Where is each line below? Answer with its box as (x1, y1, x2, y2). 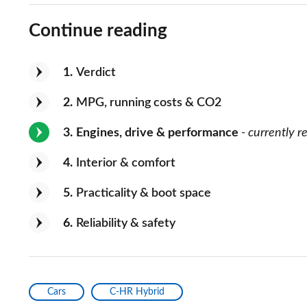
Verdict (76, 66, 116, 79)
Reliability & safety (76, 217, 175, 230)
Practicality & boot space (76, 187, 211, 200)
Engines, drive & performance (76, 127, 238, 140)
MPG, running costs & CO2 (76, 97, 221, 110)
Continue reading (29, 22, 167, 40)
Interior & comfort (76, 157, 175, 170)
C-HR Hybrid (110, 287, 164, 297)
